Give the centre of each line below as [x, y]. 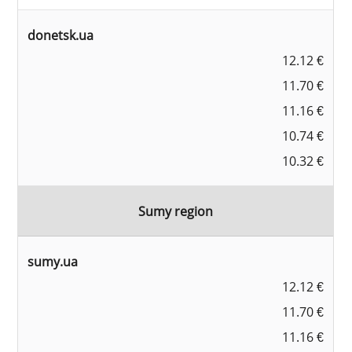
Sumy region [176, 212]
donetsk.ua [61, 36]
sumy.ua [53, 262]
